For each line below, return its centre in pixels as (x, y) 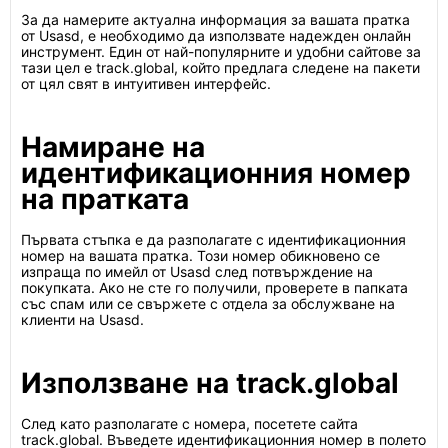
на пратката (105, 199)
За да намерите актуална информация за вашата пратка (215, 19)
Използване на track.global (210, 383)
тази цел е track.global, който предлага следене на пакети (220, 67)
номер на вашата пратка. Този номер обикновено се (200, 255)
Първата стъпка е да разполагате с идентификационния (213, 239)
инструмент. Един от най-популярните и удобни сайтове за (221, 51)
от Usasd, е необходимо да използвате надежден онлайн (216, 35)
